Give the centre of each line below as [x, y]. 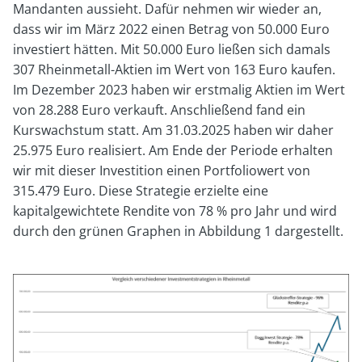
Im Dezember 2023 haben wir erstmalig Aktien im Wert [179, 89]
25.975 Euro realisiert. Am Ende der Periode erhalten [173, 150]
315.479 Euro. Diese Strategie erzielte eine [141, 190]
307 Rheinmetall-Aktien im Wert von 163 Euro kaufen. [174, 69]
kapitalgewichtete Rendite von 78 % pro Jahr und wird [175, 210]
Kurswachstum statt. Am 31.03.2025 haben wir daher [173, 130]
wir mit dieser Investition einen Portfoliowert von [162, 170]
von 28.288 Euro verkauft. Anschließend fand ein [159, 109]
